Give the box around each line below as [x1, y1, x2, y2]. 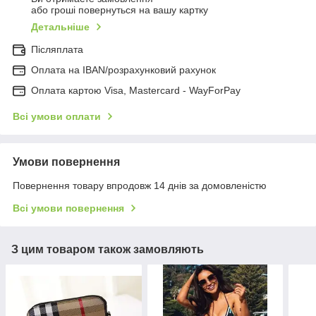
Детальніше [31, 20, 90, 32]
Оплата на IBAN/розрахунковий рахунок [31, 63, 216, 75]
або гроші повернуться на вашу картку [31, 4, 208, 16]
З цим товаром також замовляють [11, 243, 204, 255]
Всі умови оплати [13, 110, 101, 122]
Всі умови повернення [13, 202, 124, 214]
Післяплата [31, 43, 83, 55]
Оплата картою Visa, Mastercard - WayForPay [31, 84, 241, 96]
